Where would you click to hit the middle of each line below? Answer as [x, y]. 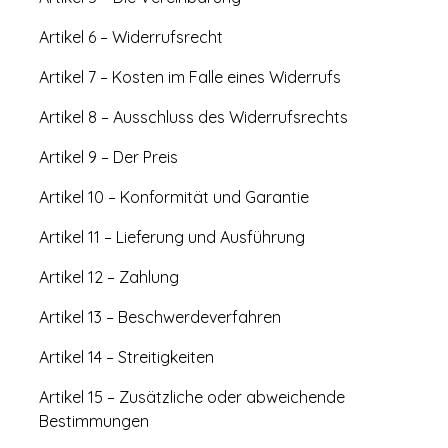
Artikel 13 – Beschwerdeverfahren [160, 317]
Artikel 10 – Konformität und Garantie [174, 197]
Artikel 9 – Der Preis [108, 157]
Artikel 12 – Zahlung [109, 277]
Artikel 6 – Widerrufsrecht [131, 37]
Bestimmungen [94, 421]
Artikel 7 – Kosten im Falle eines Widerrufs [190, 77]
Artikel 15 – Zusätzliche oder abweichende [192, 397]
